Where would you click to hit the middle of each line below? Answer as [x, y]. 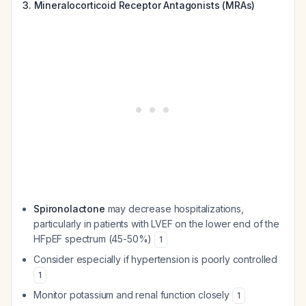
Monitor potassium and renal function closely [133, 295]
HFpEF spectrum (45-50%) [94, 239]
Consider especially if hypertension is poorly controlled [156, 259]
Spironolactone [69, 209]
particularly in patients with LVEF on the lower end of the [156, 224]
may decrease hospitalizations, [174, 209]
